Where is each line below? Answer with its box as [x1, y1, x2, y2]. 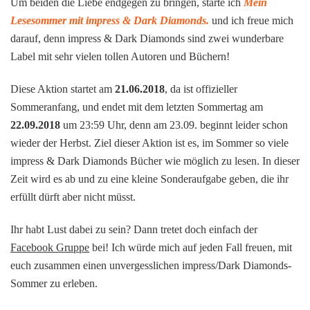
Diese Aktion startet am [10, 82, 115, 95]
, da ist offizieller [165, 82, 237, 95]
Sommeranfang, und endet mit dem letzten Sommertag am [10, 100, 263, 113]
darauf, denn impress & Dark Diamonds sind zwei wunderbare [10, 32, 284, 44]
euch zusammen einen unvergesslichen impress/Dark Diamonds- [10, 259, 291, 271]
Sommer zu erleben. [10, 277, 98, 289]
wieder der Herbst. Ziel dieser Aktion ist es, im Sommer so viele [10, 136, 289, 149]
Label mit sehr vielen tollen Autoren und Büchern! [10, 50, 230, 62]
